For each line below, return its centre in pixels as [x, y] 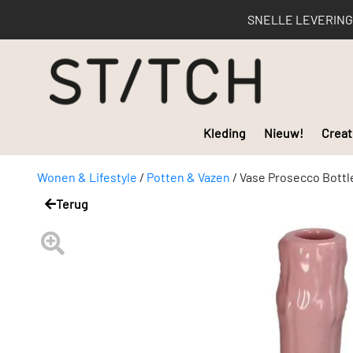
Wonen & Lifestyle [87, 176]
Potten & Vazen [188, 176]
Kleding [225, 132]
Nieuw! [284, 132]
